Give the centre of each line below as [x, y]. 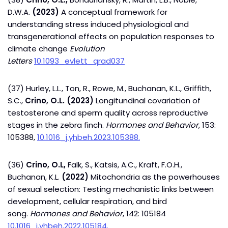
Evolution [87, 49]
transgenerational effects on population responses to [111, 36]
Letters [21, 61]
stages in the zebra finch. [57, 125]
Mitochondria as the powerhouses [155, 177]
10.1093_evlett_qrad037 [79, 61]
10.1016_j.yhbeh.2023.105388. [89, 137]
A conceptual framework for [113, 12]
